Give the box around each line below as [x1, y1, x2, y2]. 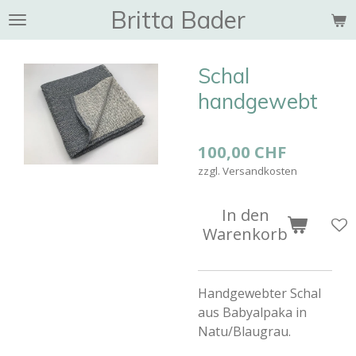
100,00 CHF [198, 141, 287, 163]
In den [221, 204, 269, 226]
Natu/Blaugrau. [198, 323, 291, 340]
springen [7, 48, 61, 61]
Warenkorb [203, 223, 288, 245]
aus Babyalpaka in [198, 304, 307, 321]
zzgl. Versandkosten [198, 164, 297, 178]
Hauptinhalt [7, 29, 77, 42]
